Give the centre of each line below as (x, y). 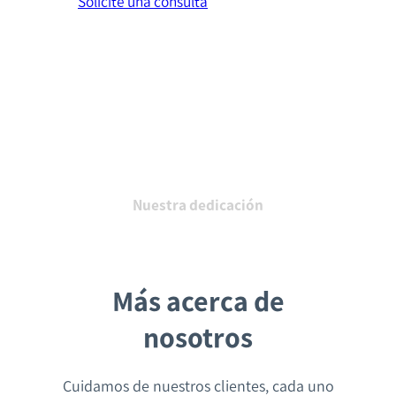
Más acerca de (198, 301)
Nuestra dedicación (198, 206)
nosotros (198, 338)
